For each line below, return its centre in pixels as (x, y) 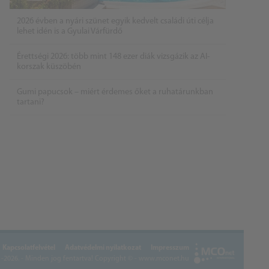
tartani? (31, 103)
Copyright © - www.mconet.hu (142, 259)
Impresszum (170, 248)
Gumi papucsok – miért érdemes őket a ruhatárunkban (115, 92)
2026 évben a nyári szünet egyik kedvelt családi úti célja (115, 22)
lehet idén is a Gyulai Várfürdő (70, 32)
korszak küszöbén (49, 67)
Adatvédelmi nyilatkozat (103, 248)
